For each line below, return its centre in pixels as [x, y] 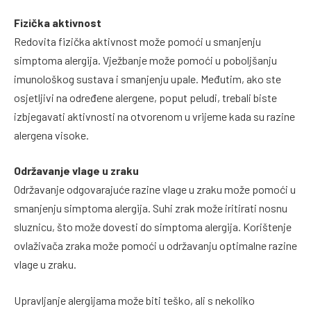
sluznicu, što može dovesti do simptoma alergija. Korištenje [153, 227]
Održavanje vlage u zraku [76, 171]
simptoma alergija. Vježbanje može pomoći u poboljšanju [145, 60]
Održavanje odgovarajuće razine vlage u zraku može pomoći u [155, 190]
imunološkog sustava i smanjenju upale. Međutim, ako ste [148, 78]
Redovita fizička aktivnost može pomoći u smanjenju [137, 41]
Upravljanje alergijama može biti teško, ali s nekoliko [134, 300]
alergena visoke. [51, 135]
